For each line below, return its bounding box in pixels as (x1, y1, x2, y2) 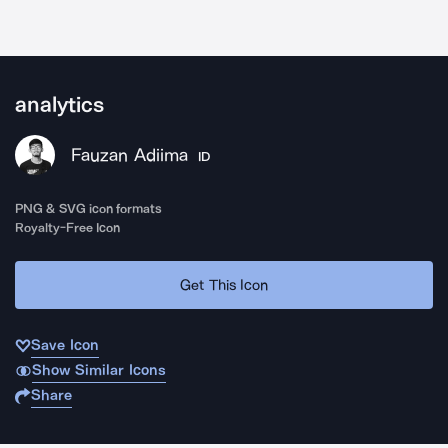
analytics (15, 92, 104, 118)
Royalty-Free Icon (15, 220, 121, 235)
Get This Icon (180, 275, 268, 294)
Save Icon (31, 336, 99, 354)
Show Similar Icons (31, 361, 166, 379)
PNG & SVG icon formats (15, 201, 163, 216)
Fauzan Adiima (71, 144, 188, 166)
